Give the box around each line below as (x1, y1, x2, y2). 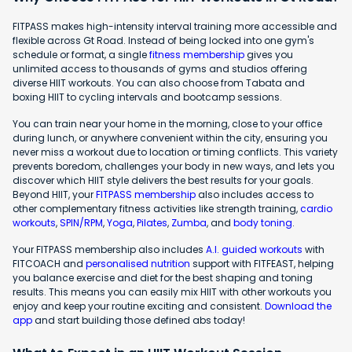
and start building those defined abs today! (32, 313, 245, 327)
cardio (300, 201, 332, 215)
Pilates (137, 215, 167, 229)
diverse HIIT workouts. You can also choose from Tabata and (13, 75, 305, 90)
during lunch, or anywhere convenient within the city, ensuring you (13, 130, 328, 145)
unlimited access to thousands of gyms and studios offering (13, 61, 307, 75)
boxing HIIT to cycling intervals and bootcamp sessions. (13, 90, 282, 104)
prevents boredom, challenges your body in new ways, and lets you (13, 159, 335, 173)
